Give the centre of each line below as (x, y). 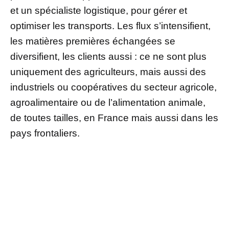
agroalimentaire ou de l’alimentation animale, (108, 102)
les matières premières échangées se (93, 41)
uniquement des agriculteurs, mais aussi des (108, 72)
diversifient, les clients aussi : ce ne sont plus (108, 56)
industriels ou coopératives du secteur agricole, (113, 87)
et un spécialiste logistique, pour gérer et (99, 10)
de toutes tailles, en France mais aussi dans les (114, 118)
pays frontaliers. (45, 133)
